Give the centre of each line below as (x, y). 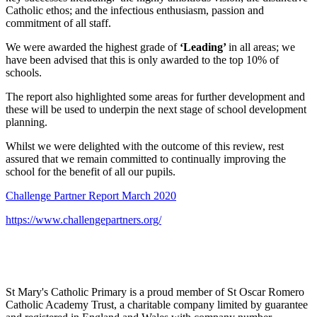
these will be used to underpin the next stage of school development (156, 109)
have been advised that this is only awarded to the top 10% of (142, 59)
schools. (24, 72)
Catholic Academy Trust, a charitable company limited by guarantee (157, 304)
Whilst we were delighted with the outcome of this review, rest (145, 146)
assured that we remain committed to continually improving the (146, 158)
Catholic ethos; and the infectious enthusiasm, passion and (135, 10)
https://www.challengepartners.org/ (83, 219)
